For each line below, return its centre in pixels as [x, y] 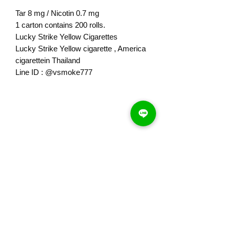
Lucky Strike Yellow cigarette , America [81, 49]
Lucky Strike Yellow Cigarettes [66, 37]
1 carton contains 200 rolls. [60, 25]
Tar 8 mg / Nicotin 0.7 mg [57, 13]
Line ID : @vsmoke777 [54, 72]
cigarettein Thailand [48, 60]
